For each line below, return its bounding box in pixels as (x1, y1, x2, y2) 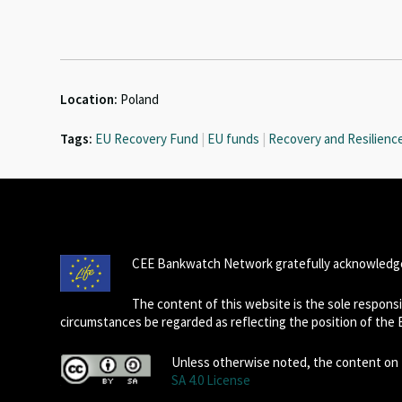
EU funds (207, 130, 260, 147)
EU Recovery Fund (95, 130, 199, 147)
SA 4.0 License (170, 371, 250, 389)
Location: (60, 91, 118, 108)
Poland (118, 91, 160, 108)
